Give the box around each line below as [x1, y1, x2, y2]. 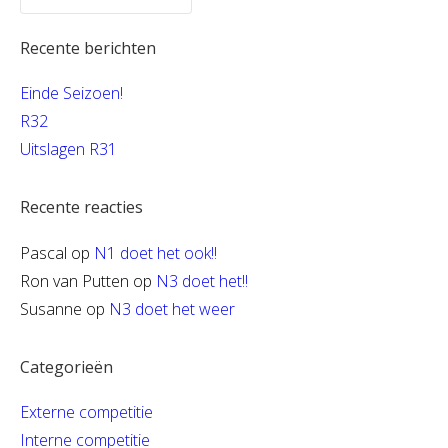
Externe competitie [20, 400, 153, 423]
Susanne [20, 297, 82, 320]
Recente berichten [20, 37, 156, 59]
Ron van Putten [20, 269, 129, 292]
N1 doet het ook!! [94, 241, 217, 264]
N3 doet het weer [109, 297, 235, 320]
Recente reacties [20, 196, 143, 219]
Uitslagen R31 [20, 138, 117, 161]
